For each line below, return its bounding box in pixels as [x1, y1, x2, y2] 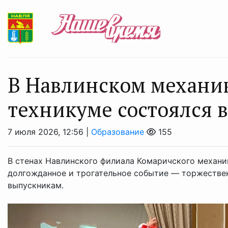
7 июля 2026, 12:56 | [8, 127, 91, 137]
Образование [91, 127, 144, 137]
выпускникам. [8, 180, 64, 190]
